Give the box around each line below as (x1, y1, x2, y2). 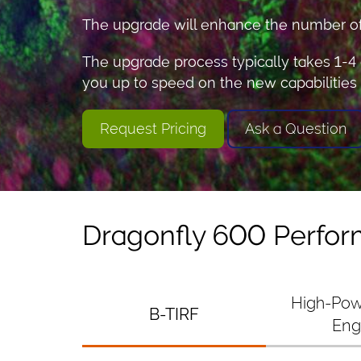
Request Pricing (100, 119, 206, 137)
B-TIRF (149, 304, 199, 324)
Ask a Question (245, 119, 346, 137)
